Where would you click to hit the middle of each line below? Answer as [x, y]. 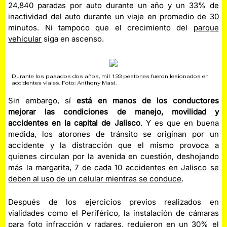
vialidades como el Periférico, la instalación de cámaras [113, 213]
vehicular [25, 39]
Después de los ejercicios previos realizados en [113, 202]
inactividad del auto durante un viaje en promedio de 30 [113, 16]
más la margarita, [42, 168]
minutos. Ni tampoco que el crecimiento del [101, 27]
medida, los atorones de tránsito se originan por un [113, 134]
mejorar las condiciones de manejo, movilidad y [113, 112]
